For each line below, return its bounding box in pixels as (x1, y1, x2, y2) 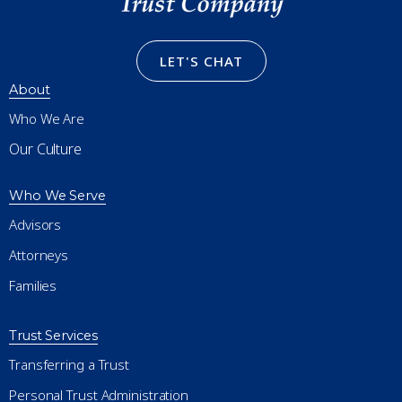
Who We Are (9, 109, 84, 128)
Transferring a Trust (9, 355, 129, 374)
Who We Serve (9, 188, 106, 205)
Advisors (9, 215, 62, 234)
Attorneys (9, 246, 69, 265)
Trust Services (9, 328, 98, 345)
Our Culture (9, 139, 82, 160)
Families (9, 276, 57, 295)
